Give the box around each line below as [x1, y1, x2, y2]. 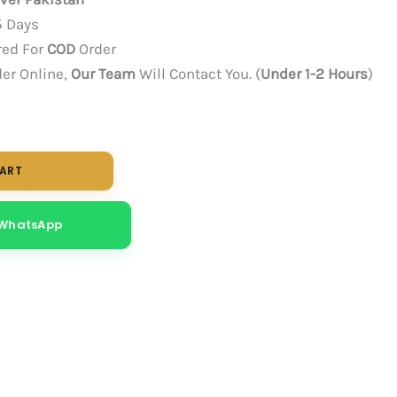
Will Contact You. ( [136, 64, 261, 82]
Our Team [71, 64, 136, 82]
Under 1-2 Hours [261, 64, 369, 82]
